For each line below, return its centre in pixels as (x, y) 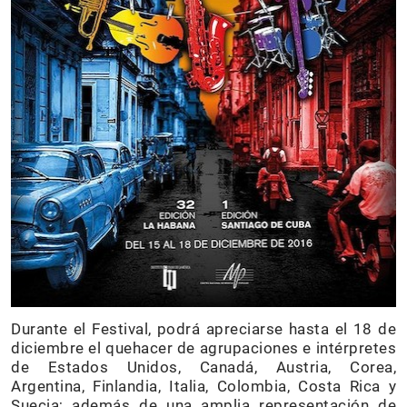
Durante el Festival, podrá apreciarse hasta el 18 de (203, 329)
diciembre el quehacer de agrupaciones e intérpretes (203, 348)
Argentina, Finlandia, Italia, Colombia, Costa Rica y (203, 386)
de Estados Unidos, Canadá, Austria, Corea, (203, 367)
